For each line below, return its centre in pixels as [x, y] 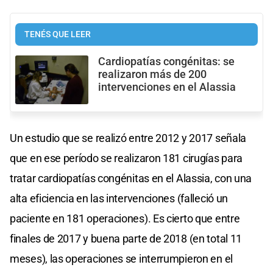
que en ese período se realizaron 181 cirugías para [126, 158]
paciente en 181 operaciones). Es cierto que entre [125, 219]
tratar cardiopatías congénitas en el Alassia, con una [131, 179]
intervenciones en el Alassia [167, 87]
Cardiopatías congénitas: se [166, 61]
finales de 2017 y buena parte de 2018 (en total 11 [126, 239]
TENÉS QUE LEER [58, 34]
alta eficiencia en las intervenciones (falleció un [119, 199]
